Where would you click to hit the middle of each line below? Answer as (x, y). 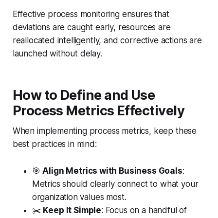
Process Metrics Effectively (99, 111)
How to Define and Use (84, 95)
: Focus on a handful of (144, 210)
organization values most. (79, 197)
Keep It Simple (72, 210)
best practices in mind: (54, 144)
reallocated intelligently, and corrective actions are (107, 41)
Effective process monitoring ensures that (91, 14)
